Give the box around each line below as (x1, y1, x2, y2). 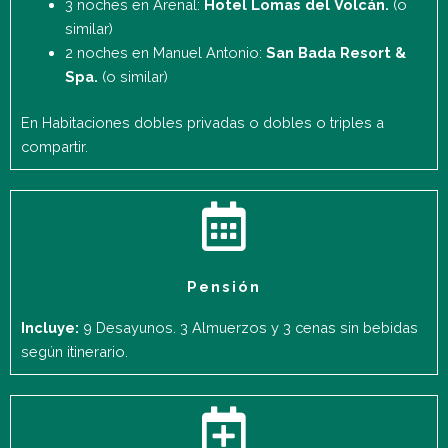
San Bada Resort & (265, 43, 406, 61)
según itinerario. (21, 342, 128, 360)
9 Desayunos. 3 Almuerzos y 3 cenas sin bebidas (79, 318, 418, 336)
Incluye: (21, 318, 79, 336)
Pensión (187, 277, 261, 295)
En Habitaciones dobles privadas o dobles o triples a (21, 113, 384, 131)
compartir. (21, 137, 92, 155)
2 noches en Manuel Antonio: (64, 43, 266, 61)
